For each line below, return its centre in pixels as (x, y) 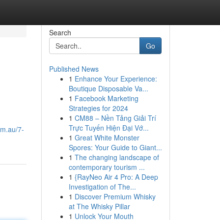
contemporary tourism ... (107, 167)
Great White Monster (107, 137)
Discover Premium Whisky (115, 196)
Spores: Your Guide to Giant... (115, 147)
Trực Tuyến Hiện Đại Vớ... (109, 128)
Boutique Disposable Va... (108, 88)
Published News (74, 69)
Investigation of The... (102, 187)
